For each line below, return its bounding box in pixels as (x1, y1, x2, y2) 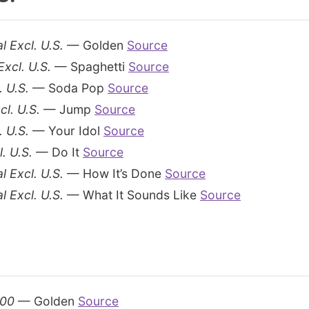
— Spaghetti (51, 59, 128, 74)
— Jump (40, 102, 94, 117)
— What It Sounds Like (63, 188, 200, 202)
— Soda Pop (29, 81, 108, 95)
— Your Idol (29, 123, 103, 138)
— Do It (32, 145, 83, 159)
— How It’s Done (63, 166, 165, 181)
